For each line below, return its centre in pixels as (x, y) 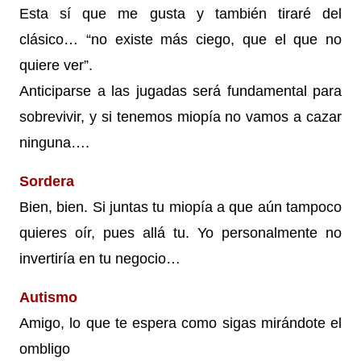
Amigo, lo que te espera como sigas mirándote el (180, 323)
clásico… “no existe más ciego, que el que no (180, 39)
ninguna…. (54, 142)
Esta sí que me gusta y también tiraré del (180, 13)
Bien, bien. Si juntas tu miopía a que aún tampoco (180, 207)
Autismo (48, 297)
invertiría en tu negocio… (100, 258)
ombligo (45, 349)
